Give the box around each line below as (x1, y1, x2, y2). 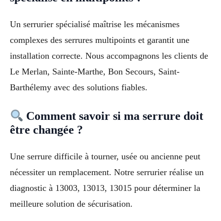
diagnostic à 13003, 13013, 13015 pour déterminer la (10, 183, 200, 193)
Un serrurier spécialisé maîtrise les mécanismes (10, 19, 180, 29)
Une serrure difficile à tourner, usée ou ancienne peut (10, 151, 200, 162)
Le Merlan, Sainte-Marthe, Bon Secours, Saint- (10, 66, 180, 76)
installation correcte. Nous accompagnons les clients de (10, 50, 208, 61)
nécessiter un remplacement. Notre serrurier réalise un (10, 167, 204, 178)
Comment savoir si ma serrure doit (23, 110, 204, 123)
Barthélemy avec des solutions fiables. (10, 82, 147, 92)
